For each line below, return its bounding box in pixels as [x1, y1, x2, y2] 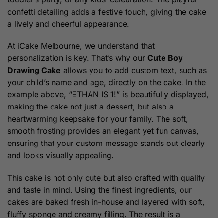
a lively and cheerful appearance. [7, 18, 129, 29]
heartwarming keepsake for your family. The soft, [7, 114, 188, 124]
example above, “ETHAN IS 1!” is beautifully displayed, [7, 90, 209, 100]
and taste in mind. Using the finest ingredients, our [7, 185, 192, 195]
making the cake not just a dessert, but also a [7, 102, 174, 112]
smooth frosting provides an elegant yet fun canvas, [7, 126, 199, 136]
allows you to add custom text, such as [61, 65, 207, 75]
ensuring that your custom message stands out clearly [7, 138, 205, 148]
